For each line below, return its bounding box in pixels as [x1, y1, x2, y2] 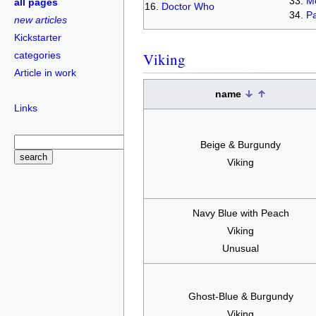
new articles [14, 13, 67, 25]
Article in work [14, 66, 76, 78]
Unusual [222, 242, 259, 254]
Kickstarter [14, 31, 61, 43]
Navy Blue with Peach [192, 207, 289, 219]
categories [14, 49, 61, 61]
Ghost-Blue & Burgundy [188, 290, 293, 302]
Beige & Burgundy [200, 138, 281, 150]
